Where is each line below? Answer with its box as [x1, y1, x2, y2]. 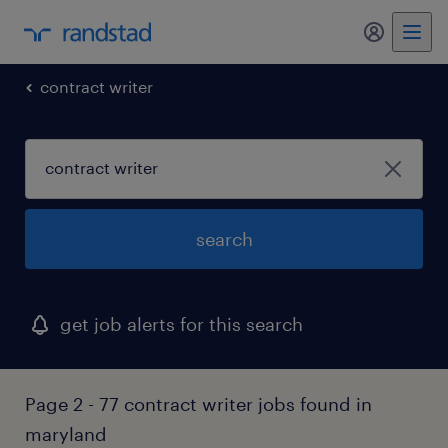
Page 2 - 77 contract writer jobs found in [25, 393, 372, 415]
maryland [25, 423, 107, 445]
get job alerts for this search [60, 313, 303, 335]
